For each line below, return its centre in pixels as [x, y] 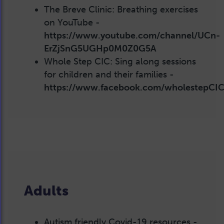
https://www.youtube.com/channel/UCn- [132, 35]
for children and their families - [109, 74]
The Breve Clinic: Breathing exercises [121, 9]
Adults [46, 191]
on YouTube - [72, 22]
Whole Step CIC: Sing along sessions [120, 61]
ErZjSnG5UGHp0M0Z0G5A [100, 48]
